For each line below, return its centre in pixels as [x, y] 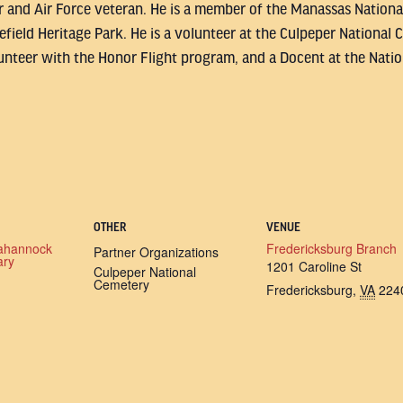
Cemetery [121, 284]
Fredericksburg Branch [331, 248]
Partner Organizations [156, 252]
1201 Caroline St [314, 266]
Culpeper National [145, 272]
